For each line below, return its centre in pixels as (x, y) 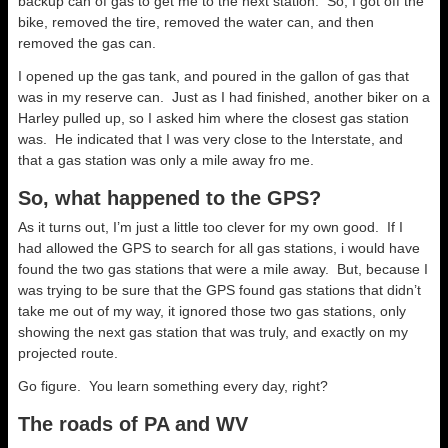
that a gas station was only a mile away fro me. (166, 160)
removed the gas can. (87, 43)
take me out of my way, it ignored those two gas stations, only (212, 311)
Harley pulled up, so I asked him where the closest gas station (213, 118)
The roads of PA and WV (133, 424)
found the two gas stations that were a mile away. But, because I (223, 269)
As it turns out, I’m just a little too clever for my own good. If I (210, 227)
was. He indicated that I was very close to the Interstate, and (210, 139)
